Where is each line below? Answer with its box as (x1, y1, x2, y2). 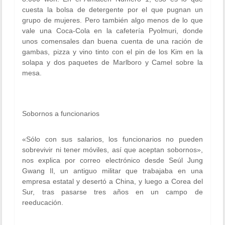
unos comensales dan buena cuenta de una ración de (22, 37, 203, 45)
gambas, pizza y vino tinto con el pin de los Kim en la (22, 48, 203, 56)
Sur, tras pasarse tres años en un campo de (22, 188, 203, 196)
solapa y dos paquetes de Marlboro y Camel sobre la (22, 58, 203, 66)
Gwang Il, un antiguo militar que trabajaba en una (22, 167, 203, 175)
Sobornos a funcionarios (22, 109, 100, 118)
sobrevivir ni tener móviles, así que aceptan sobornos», (22, 146, 203, 154)
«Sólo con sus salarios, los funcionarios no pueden (22, 135, 203, 143)
